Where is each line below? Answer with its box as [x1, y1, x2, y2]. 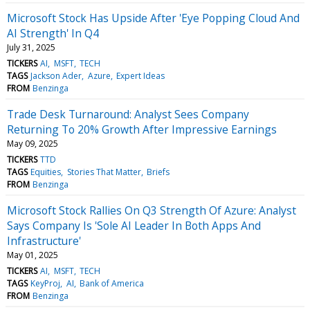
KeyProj [30, 277, 61, 289]
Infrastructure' [7, 232, 81, 248]
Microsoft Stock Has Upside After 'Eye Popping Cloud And [7, 10, 300, 26]
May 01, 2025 [7, 248, 58, 261]
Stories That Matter [66, 165, 141, 178]
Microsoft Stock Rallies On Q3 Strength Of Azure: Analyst [7, 202, 296, 218]
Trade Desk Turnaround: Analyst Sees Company [7, 106, 249, 122]
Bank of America [79, 277, 144, 289]
